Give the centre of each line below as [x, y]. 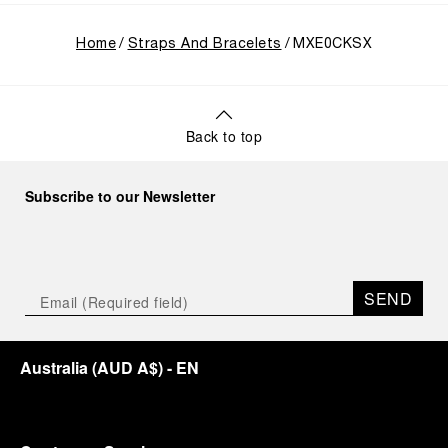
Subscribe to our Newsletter [120, 196]
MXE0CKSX [332, 44]
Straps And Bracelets [204, 44]
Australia [54, 367]
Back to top [224, 136]
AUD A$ [127, 367]
